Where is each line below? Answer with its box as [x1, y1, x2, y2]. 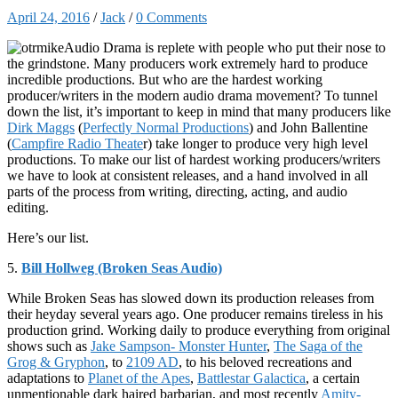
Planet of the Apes [88, 370, 190, 386]
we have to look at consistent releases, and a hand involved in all [7, 168, 368, 184]
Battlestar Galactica [197, 370, 306, 386]
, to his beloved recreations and [179, 354, 352, 370]
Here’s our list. [7, 230, 89, 246]
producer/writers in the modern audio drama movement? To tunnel [7, 88, 378, 104]
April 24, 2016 [7, 10, 90, 26]
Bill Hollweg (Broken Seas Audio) [21, 260, 222, 276]
